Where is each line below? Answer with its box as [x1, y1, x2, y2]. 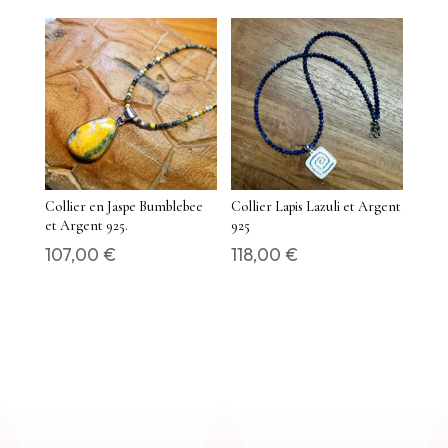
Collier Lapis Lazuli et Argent [231, 197, 402, 215]
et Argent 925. [44, 216, 128, 234]
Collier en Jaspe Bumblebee [44, 197, 203, 215]
